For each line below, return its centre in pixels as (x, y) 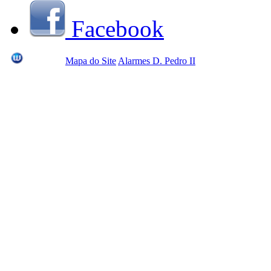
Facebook (115, 28)
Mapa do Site (91, 60)
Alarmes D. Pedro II (157, 60)
